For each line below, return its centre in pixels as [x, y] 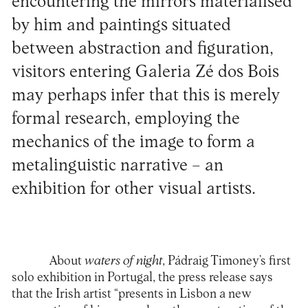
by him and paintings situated [121, 25]
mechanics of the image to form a [133, 142]
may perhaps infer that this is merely [145, 96]
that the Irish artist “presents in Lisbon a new [131, 294]
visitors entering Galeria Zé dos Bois [145, 72]
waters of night [123, 261]
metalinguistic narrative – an [117, 166]
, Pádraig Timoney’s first [226, 261]
